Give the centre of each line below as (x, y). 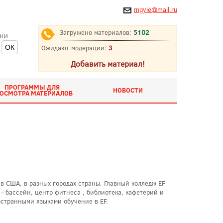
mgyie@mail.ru (156, 9)
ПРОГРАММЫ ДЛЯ (32, 87)
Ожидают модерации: (75, 48)
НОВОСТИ (128, 90)
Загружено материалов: (97, 32)
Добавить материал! (107, 63)
